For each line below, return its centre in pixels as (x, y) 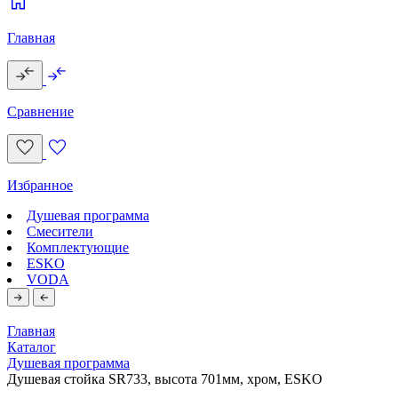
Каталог (32, 347)
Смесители (60, 231)
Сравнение (40, 111)
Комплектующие (78, 247)
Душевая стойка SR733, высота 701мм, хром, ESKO (165, 379)
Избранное (40, 185)
